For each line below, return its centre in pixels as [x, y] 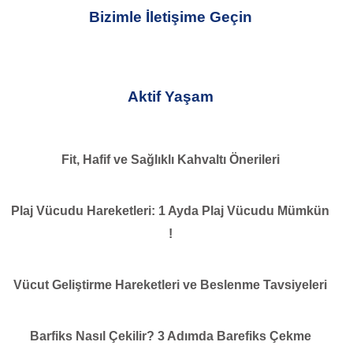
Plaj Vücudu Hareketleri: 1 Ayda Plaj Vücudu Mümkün [170, 210]
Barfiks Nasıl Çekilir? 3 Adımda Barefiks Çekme [170, 336]
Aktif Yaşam [170, 96]
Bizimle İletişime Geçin [170, 17]
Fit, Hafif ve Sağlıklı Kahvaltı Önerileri [170, 159]
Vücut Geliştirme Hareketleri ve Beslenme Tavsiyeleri [170, 284]
